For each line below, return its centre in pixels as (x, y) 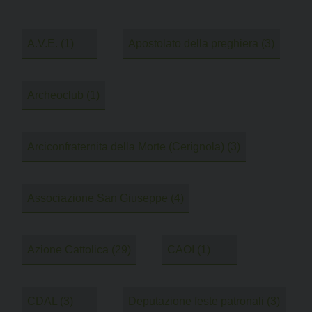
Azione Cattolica (68, 249)
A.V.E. (42, 43)
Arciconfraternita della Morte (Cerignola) (126, 146)
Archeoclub (55, 95)
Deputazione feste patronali (196, 301)
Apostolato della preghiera (193, 43)
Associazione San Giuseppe (97, 198)
